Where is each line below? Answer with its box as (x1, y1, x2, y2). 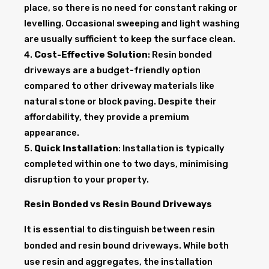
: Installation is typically (118, 143, 225, 154)
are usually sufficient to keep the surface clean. (24, 34, 235, 45)
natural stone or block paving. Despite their (24, 96, 217, 107)
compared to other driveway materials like (24, 80, 214, 92)
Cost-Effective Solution (34, 49, 148, 61)
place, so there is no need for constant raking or (24, 2, 238, 14)
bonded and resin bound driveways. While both (24, 240, 229, 252)
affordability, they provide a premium (24, 112, 189, 123)
